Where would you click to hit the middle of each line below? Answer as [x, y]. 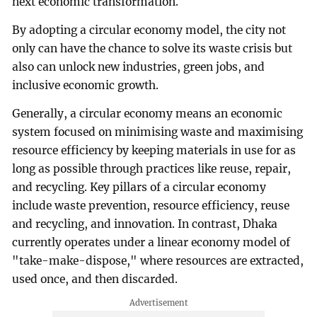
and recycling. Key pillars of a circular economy [139, 187]
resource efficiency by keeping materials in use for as [154, 150]
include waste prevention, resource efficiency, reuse [151, 205]
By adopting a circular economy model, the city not [149, 30]
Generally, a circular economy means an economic [148, 113]
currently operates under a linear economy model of [151, 242]
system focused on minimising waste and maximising [158, 132]
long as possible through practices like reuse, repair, [152, 168]
